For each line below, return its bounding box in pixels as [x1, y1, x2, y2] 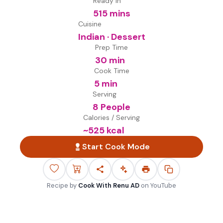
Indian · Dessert [78, 31, 145, 43]
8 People [93, 101, 130, 113]
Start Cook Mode [82, 141, 150, 152]
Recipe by [47, 181, 77, 190]
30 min [95, 54, 125, 66]
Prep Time [95, 43, 128, 52]
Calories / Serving [83, 113, 140, 122]
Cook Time [94, 66, 129, 75]
